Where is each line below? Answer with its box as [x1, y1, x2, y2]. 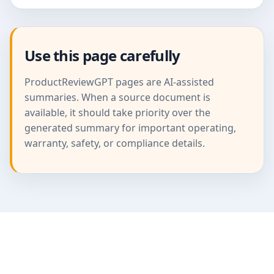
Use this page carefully [24, 45, 180, 66]
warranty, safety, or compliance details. [24, 136, 205, 150]
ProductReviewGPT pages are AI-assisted [24, 75, 214, 89]
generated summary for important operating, [24, 121, 236, 135]
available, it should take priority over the [24, 106, 210, 120]
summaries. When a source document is [24, 91, 210, 105]
